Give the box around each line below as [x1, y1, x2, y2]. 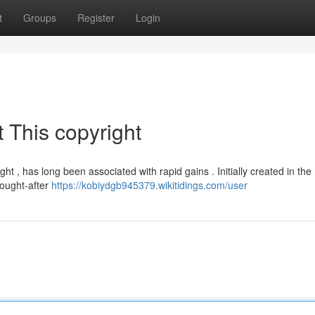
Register [77, 11, 115, 25]
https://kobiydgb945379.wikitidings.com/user [51, 178, 247, 192]
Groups [23, 11, 56, 25]
